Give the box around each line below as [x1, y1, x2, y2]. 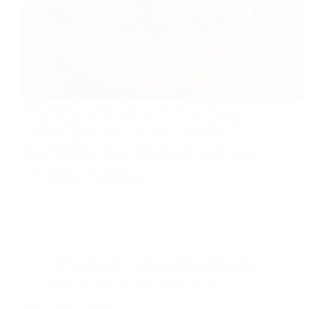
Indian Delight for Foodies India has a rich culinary [21, 112, 243, 125]
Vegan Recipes [157, 274, 222, 286]
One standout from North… [21, 162, 141, 175]
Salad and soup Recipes [48, 274, 152, 286]
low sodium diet [126, 261, 195, 274]
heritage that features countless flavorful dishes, [21, 125, 226, 137]
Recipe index [201, 261, 258, 274]
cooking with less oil [48, 249, 138, 261]
